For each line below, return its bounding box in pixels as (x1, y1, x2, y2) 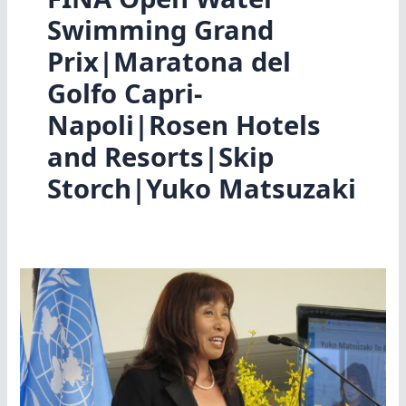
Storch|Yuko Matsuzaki (46, 170, 356, 208)
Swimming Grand (46, 12, 274, 49)
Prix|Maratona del (46, 43, 291, 81)
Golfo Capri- (46, 75, 202, 112)
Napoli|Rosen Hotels (46, 107, 321, 144)
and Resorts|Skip (46, 139, 274, 176)
